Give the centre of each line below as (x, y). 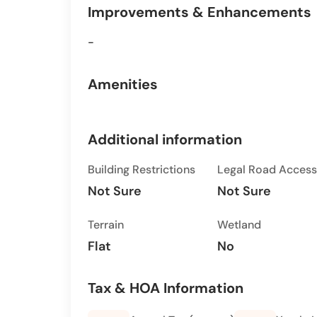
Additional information (165, 139)
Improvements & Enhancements (200, 12)
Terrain (106, 225)
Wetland (239, 225)
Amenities (123, 84)
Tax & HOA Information (166, 288)
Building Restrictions (142, 169)
